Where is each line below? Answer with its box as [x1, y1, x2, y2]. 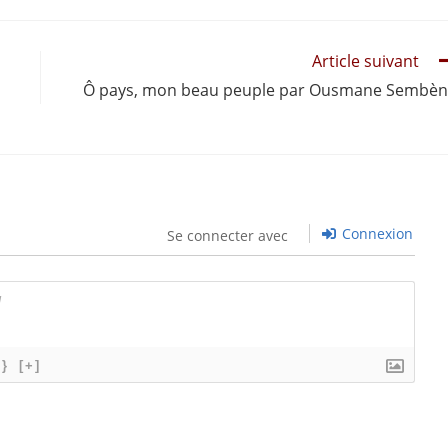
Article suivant [312, 50, 419, 72]
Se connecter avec [166, 226, 288, 245]
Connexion [337, 224, 413, 243]
